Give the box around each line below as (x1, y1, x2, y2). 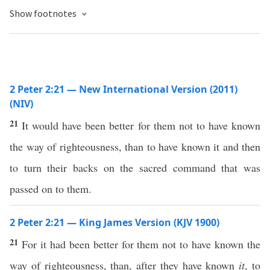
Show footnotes (10, 7, 78, 19)
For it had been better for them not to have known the (21, 237, 261, 251)
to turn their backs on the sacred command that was (10, 160, 260, 175)
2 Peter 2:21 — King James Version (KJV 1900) (10, 216, 219, 229)
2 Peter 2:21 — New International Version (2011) (10, 83, 237, 96)
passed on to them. (10, 181, 92, 196)
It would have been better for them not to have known (22, 118, 261, 133)
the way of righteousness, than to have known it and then (10, 139, 260, 154)
